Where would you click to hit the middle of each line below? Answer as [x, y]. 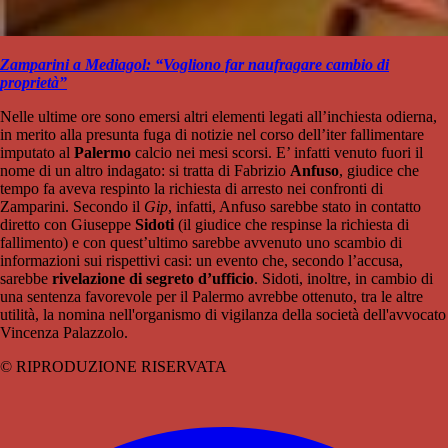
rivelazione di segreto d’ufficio [153, 278]
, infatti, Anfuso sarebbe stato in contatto [294, 206]
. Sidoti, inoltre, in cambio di [343, 278]
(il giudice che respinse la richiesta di [291, 224]
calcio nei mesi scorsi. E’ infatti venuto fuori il [279, 152]
